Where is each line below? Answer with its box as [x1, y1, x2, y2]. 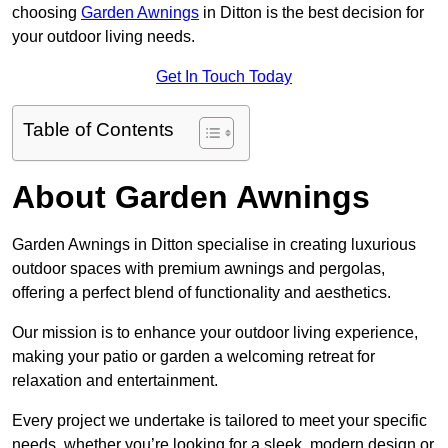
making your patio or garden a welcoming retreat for [12, 348, 375, 366]
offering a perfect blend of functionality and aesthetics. [12, 284, 391, 302]
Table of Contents [23, 119, 174, 141]
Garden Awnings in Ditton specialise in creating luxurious [12, 236, 416, 254]
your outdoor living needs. [12, 28, 195, 46]
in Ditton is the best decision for [199, 4, 424, 22]
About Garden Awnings [12, 179, 370, 216]
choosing [12, 4, 81, 22]
